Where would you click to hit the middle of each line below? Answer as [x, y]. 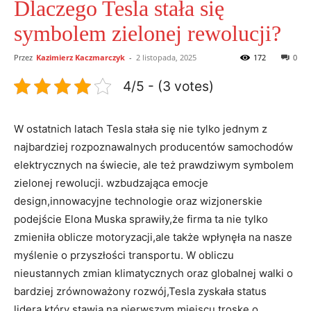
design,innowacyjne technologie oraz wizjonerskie [138, 201]
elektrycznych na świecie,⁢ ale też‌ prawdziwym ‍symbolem [154, 165]
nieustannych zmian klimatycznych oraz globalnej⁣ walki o [153, 273]
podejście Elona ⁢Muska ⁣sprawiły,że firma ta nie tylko [141, 219]
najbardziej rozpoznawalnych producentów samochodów [153, 146]
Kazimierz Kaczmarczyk [81, 57]
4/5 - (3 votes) [168, 86]
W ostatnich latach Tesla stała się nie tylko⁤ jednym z [141, 128]
